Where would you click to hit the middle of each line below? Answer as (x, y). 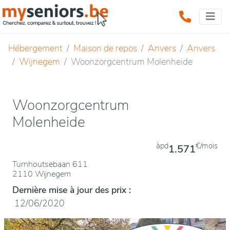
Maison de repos (105, 48)
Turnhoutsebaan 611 (50, 164)
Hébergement (35, 48)
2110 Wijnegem (42, 174)
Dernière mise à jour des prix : (72, 190)
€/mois (207, 146)
